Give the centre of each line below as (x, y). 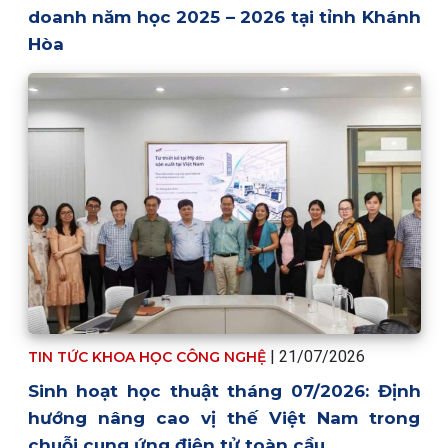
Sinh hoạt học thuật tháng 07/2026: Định (224, 391)
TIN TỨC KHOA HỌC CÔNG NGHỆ (148, 357)
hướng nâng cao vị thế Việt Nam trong (224, 418)
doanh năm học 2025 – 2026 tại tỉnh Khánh (224, 16)
